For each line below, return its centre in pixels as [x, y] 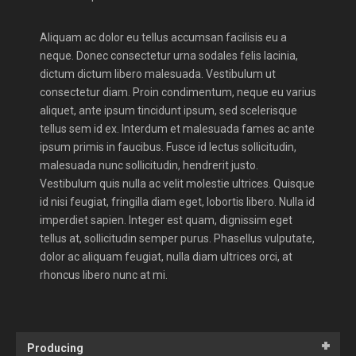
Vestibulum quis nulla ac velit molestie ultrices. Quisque [177, 183]
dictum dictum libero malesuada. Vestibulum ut [158, 74]
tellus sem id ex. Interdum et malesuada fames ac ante [177, 128]
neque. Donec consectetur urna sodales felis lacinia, [169, 55]
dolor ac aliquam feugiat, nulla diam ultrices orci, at [166, 256]
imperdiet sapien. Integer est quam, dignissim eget [166, 220]
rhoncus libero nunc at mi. [104, 275]
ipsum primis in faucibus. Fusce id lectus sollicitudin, [168, 147]
